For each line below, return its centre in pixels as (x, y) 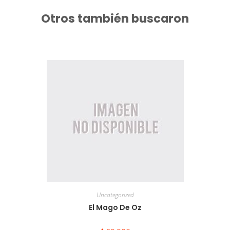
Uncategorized (115, 195)
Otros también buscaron (115, 18)
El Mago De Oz (115, 207)
